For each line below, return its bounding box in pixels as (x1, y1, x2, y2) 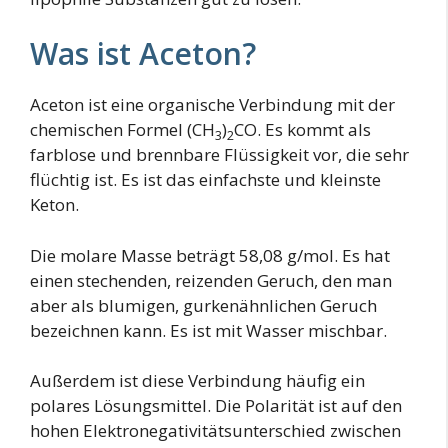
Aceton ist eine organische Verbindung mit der (30, 93, 395, 117)
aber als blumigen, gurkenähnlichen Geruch (30, 293, 377, 317)
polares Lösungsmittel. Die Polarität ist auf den (30, 394, 402, 418)
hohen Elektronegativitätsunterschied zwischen (30, 419, 401, 443)
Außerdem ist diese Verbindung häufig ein (30, 369, 365, 393)
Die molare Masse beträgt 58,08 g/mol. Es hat (30, 243, 390, 267)
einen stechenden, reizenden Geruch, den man (30, 268, 392, 292)
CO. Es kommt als (234, 118, 371, 142)
